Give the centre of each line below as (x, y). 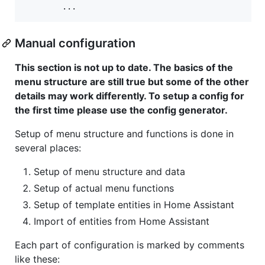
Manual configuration (75, 43)
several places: (48, 148)
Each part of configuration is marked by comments (130, 245)
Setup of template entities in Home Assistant (134, 204)
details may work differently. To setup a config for (130, 96)
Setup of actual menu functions (104, 188)
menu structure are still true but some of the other (132, 81)
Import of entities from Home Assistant (122, 221)
